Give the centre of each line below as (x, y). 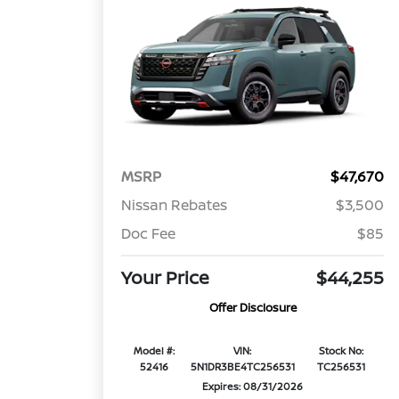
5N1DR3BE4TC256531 (242, 367)
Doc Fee (149, 234)
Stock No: (342, 351)
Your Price (166, 278)
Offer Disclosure (252, 308)
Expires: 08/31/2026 (253, 387)
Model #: (154, 351)
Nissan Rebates (175, 205)
